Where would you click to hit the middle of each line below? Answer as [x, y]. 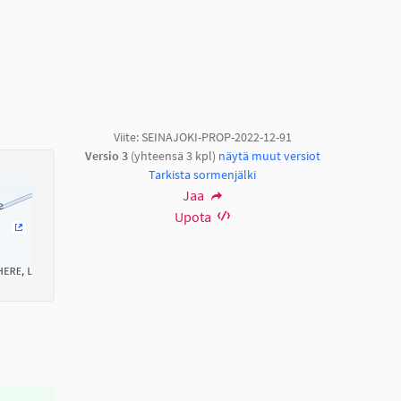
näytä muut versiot [269, 155]
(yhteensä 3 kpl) [173, 155]
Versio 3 [106, 155]
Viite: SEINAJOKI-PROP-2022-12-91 [202, 137]
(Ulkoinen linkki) [64, 242]
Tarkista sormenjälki [202, 174]
